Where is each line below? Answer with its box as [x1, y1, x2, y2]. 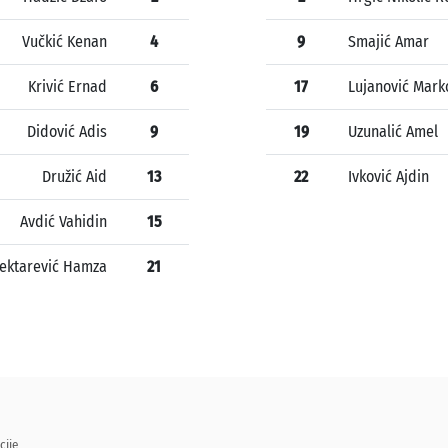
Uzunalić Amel [348, 122, 438, 142]
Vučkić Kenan [22, 32, 107, 52]
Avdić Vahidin [20, 212, 107, 232]
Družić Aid [42, 167, 107, 187]
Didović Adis [27, 122, 107, 142]
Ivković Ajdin [348, 167, 429, 187]
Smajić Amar [348, 32, 429, 52]
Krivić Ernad [28, 77, 107, 97]
